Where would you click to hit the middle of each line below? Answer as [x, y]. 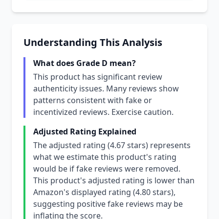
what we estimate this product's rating [105, 157]
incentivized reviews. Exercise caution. [103, 112]
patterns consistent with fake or [93, 100]
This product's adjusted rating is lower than [114, 180]
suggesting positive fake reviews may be [108, 204]
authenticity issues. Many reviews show [106, 88]
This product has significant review [98, 77]
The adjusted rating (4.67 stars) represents [112, 145]
